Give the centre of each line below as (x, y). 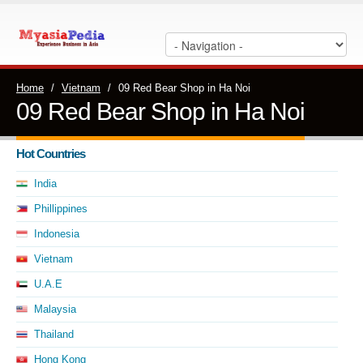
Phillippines (61, 209)
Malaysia (55, 309)
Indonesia (57, 234)
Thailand (54, 334)
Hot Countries (51, 154)
